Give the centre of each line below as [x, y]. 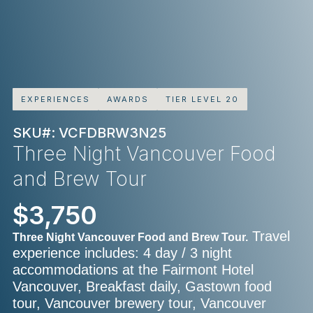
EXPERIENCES [56, 100]
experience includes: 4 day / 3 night [122, 253]
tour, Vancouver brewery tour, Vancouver [139, 304]
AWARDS [128, 100]
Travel [269, 236]
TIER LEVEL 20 [202, 100]
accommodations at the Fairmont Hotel [133, 270]
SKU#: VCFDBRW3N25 [89, 133]
